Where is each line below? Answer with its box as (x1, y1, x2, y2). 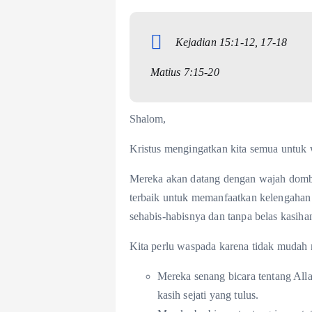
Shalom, (129, 113, 166, 125)
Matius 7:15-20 (150, 66, 219, 79)
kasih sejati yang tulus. (157, 289, 259, 302)
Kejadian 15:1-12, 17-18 (175, 36, 288, 49)
